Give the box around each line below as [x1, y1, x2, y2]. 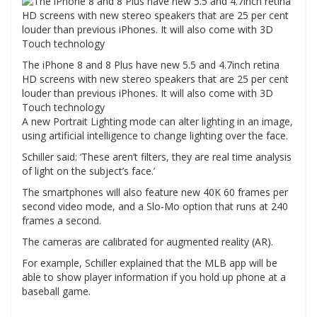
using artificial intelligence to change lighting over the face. [22, 128, 288, 142]
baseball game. [22, 284, 91, 298]
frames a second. [22, 213, 101, 227]
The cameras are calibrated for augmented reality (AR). [22, 234, 273, 248]
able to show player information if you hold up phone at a [22, 270, 286, 284]
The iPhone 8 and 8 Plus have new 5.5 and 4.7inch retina [22, 57, 279, 71]
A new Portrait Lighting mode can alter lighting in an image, [22, 114, 293, 128]
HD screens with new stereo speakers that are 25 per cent [22, 71, 289, 86]
